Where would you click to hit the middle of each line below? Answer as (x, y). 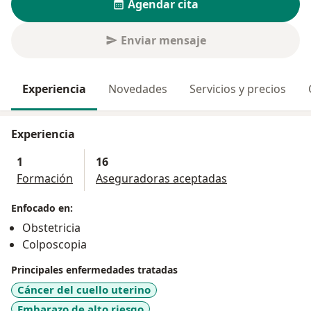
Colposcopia (54, 245)
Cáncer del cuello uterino (84, 290)
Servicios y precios (238, 89)
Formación (45, 179)
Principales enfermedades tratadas (94, 270)
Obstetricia (51, 228)
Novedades (138, 89)
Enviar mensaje (163, 41)
